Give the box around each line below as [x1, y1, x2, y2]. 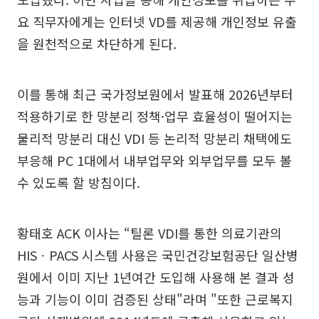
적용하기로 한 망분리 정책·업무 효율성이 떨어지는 [17, 107, 293, 125]
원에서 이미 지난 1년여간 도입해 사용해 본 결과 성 [17, 268, 295, 286]
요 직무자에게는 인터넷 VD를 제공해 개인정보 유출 [17, 12, 297, 31]
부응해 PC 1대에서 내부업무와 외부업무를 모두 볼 [17, 151, 292, 169]
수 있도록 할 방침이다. [17, 173, 140, 192]
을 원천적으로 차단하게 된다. [17, 34, 177, 53]
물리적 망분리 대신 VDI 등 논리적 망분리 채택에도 [17, 129, 292, 147]
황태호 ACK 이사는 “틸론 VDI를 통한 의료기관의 [17, 224, 282, 242]
